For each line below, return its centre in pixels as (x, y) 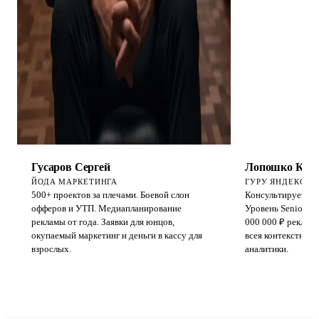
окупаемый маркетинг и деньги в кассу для (117, 286)
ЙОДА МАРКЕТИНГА (75, 232)
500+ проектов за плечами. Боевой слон (110, 245)
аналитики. (267, 299)
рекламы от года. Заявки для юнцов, (103, 272)
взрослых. (51, 299)
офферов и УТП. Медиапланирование (106, 259)
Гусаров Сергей (71, 218)
